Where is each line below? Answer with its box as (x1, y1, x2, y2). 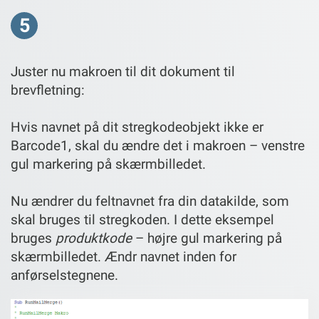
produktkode (56, 229, 132, 246)
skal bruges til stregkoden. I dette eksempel (11, 211, 274, 228)
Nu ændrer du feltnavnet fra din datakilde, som (11, 192, 289, 209)
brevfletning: (11, 81, 85, 98)
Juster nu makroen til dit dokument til (11, 63, 235, 80)
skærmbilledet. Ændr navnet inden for (11, 248, 236, 265)
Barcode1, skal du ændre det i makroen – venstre (11, 137, 305, 154)
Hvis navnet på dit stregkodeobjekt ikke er (11, 118, 263, 135)
